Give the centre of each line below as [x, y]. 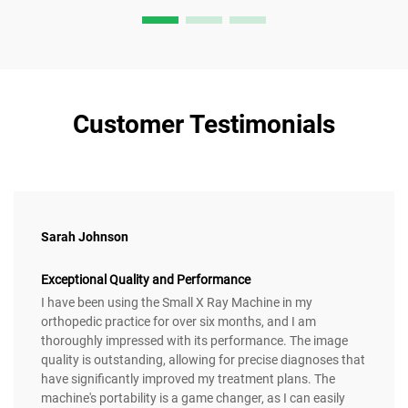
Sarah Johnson [85, 237]
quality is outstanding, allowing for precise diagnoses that [203, 360]
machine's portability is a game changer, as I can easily [193, 398]
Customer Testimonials [204, 125]
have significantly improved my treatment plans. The [188, 379]
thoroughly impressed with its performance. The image [194, 341]
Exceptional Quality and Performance [146, 280]
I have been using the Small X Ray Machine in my [177, 303]
